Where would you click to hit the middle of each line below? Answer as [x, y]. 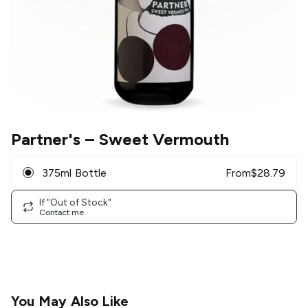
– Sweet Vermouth [155, 140]
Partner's [46, 140]
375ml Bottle [74, 173]
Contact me [62, 212]
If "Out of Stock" [75, 202]
